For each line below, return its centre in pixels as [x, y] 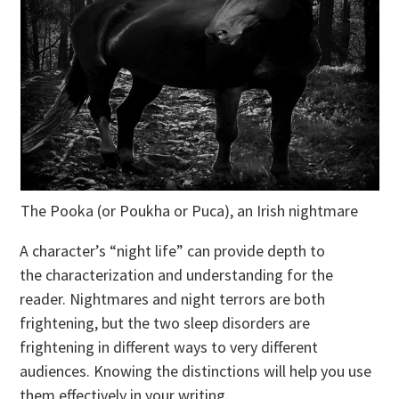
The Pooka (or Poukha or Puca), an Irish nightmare [189, 211]
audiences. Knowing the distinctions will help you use [196, 371]
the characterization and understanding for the [177, 275]
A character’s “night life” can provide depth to [173, 251]
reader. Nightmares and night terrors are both [173, 299]
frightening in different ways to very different [169, 347]
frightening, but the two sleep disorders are [165, 323]
